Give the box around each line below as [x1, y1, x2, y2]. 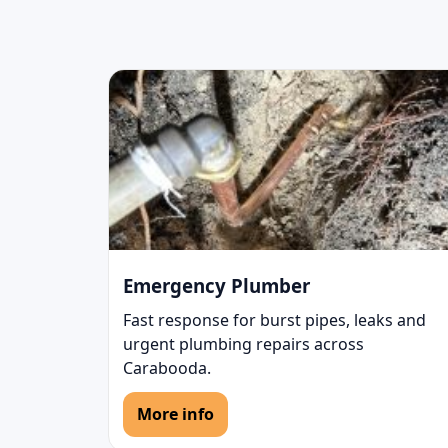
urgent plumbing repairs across [123, 333, 364, 356]
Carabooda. [123, 357, 211, 380]
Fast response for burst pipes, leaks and [123, 309, 426, 332]
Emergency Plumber [123, 273, 310, 299]
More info [137, 403, 214, 426]
